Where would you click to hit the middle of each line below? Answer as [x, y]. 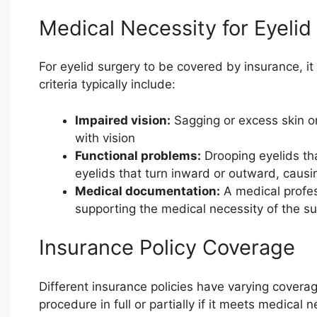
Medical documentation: [147, 191]
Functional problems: [138, 155]
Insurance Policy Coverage [167, 248]
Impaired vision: [122, 120]
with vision [105, 138]
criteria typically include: [107, 85]
